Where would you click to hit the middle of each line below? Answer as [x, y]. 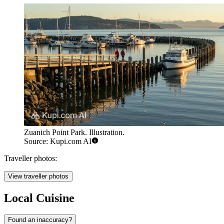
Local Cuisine [39, 198]
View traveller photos [38, 176]
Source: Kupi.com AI [58, 141]
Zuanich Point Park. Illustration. [74, 132]
